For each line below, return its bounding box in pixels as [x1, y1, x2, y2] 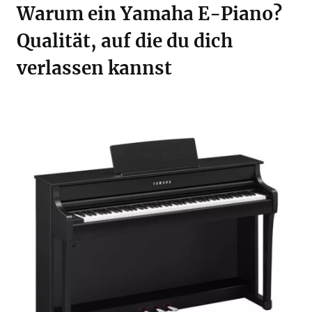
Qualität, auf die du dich [17, 29, 233, 52]
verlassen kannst [17, 56, 172, 79]
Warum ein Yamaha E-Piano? [17, 2, 282, 25]
